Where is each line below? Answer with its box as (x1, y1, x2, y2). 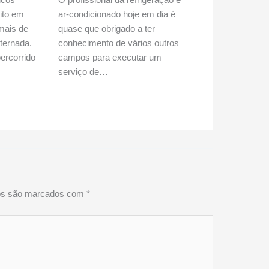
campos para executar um (58, 52, 162, 62)
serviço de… (58, 66, 109, 77)
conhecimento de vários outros (58, 37, 180, 48)
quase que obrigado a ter (58, 23, 156, 34)
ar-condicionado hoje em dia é (58, 8, 176, 19)
